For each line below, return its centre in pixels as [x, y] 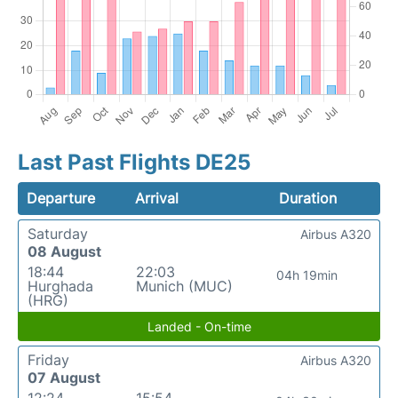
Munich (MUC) [184, 287]
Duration [307, 199]
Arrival [157, 199]
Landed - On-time [199, 327]
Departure [61, 199]
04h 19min [307, 275]
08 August [64, 252]
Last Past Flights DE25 [134, 163]
